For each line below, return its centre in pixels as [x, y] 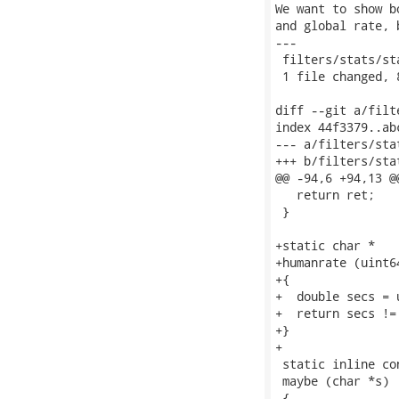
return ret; [325, 195]
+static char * [325, 245]
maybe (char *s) [332, 381]
